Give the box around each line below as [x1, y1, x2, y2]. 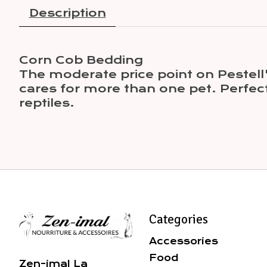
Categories [148, 212, 208, 228]
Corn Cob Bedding [19, 53, 143, 67]
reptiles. [19, 96, 74, 110]
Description [29, 6, 106, 20]
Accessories [148, 235, 218, 247]
